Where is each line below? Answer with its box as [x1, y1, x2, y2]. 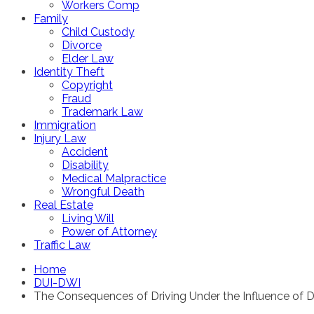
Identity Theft [34, 65, 104, 78]
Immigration [34, 118, 96, 132]
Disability [62, 158, 109, 172]
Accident [62, 145, 108, 158]
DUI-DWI [34, 276, 81, 289]
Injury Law [34, 132, 86, 145]
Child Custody [62, 25, 135, 39]
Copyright [62, 78, 113, 92]
